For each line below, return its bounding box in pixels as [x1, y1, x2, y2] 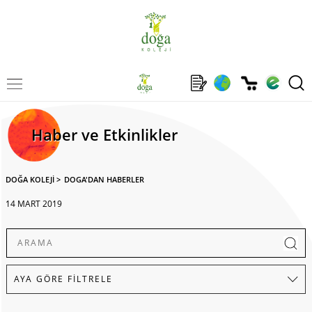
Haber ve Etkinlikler [31, 124, 178, 146]
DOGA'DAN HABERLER [64, 173, 144, 185]
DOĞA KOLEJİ [6, 173, 54, 185]
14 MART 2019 [6, 197, 62, 210]
